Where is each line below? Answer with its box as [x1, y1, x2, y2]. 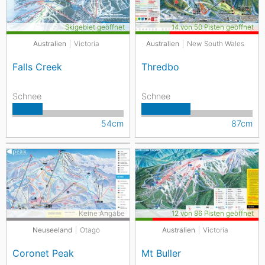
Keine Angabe [79, 209, 125, 218]
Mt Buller [141, 247, 181, 259]
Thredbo [141, 61, 179, 73]
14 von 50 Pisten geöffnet [172, 23, 254, 31]
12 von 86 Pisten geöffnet [172, 209, 254, 218]
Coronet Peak [12, 247, 74, 259]
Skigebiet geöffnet [65, 23, 125, 31]
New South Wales [187, 40, 244, 48]
